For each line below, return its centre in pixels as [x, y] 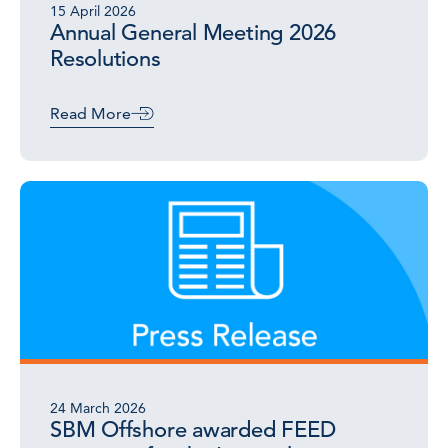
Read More [90, 113]
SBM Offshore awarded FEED [193, 429]
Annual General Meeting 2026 [193, 32]
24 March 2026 [98, 408]
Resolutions [105, 58]
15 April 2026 [93, 11]
